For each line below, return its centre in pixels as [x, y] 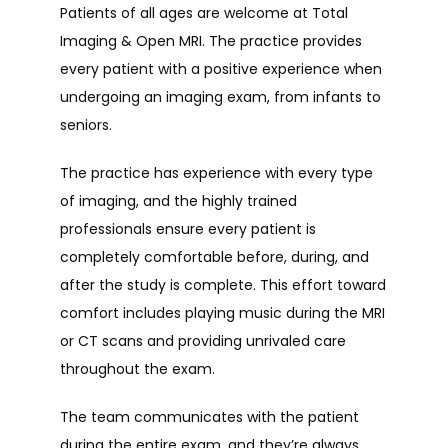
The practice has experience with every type [216, 173]
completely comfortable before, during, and [214, 257]
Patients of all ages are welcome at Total [204, 13]
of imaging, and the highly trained [178, 201]
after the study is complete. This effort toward [223, 285]
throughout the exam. [137, 369]
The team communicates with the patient [209, 417]
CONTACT [107, 218]
